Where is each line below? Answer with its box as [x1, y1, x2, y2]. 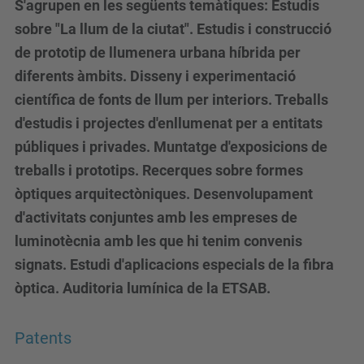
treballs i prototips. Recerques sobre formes [15, 162, 303, 179]
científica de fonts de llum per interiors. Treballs [15, 91, 328, 108]
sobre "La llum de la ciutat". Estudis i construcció [15, 20, 331, 37]
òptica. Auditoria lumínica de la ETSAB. [15, 279, 271, 297]
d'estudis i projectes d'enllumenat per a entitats [15, 115, 323, 132]
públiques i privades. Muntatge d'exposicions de [15, 138, 327, 155]
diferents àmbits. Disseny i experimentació [15, 67, 296, 84]
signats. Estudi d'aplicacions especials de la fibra [15, 256, 334, 273]
